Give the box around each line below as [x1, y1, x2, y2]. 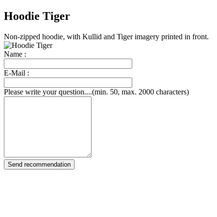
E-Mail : [4, 68, 29, 77]
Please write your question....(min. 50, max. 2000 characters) [4, 87, 189, 96]
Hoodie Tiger [4, 9, 70, 22]
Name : [4, 49, 26, 58]
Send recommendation [8, 160, 71, 168]
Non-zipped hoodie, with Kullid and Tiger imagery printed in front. [4, 32, 209, 41]
